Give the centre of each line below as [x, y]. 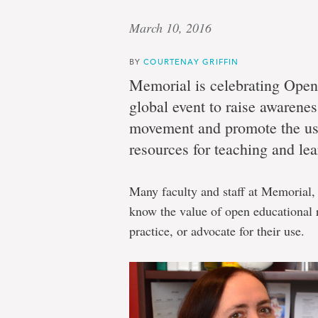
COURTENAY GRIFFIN [191, 61]
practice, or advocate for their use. [217, 231]
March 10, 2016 [170, 28]
